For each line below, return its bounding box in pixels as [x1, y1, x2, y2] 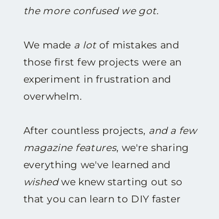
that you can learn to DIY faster [23, 193, 181, 205]
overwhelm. [23, 90, 85, 103]
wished [23, 175, 59, 188]
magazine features [23, 141, 116, 154]
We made [23, 39, 71, 51]
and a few [145, 124, 197, 137]
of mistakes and [96, 39, 179, 51]
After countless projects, [23, 124, 146, 137]
